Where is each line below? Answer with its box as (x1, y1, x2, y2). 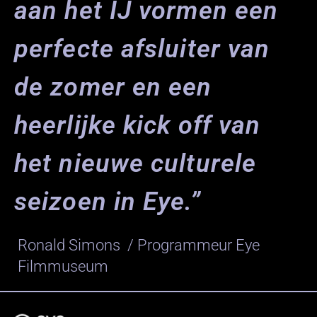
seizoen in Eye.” (14, 186, 201, 217)
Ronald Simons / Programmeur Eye (18, 236, 260, 254)
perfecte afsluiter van (14, 33, 270, 64)
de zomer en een (14, 71, 212, 102)
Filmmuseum (18, 257, 109, 275)
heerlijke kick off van (14, 110, 261, 140)
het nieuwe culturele (14, 148, 257, 178)
